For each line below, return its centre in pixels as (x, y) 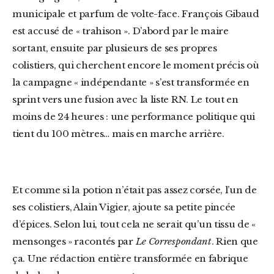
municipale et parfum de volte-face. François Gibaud (136, 14)
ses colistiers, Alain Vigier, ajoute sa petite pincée (124, 207)
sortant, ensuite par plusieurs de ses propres (115, 48)
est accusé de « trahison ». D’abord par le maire (120, 31)
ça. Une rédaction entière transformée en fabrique (130, 258)
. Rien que (235, 241)
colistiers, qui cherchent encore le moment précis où (136, 65)
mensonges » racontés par (74, 241)
